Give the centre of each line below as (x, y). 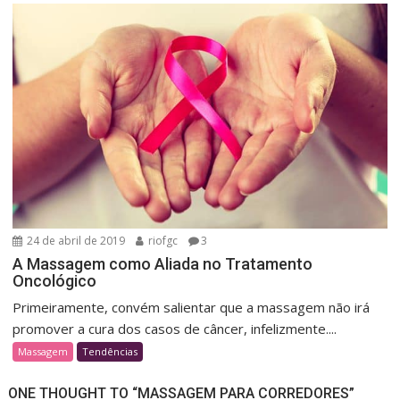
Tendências (110, 351)
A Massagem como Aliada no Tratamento (163, 263)
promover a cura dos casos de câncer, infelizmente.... (175, 328)
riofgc (162, 240)
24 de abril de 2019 (75, 240)
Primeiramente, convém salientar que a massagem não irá (192, 307)
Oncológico (55, 280)
